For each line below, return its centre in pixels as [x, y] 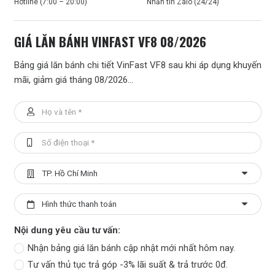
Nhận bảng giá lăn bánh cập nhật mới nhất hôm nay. [131, 248]
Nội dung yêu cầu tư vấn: [67, 230]
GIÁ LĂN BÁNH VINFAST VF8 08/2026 [110, 42]
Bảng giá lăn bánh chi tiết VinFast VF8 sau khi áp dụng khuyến [137, 65]
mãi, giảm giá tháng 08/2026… [73, 80]
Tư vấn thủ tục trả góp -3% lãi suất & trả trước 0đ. [128, 264]
